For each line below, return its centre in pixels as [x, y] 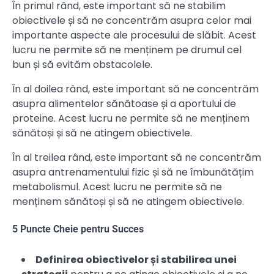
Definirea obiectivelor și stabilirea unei [136, 260]
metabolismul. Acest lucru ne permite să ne [117, 187]
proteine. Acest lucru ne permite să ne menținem [131, 118]
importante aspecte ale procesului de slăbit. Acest [134, 35]
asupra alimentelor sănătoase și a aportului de [124, 103]
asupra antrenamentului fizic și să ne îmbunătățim [133, 172]
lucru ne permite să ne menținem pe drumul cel [127, 50]
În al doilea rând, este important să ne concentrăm [135, 89]
